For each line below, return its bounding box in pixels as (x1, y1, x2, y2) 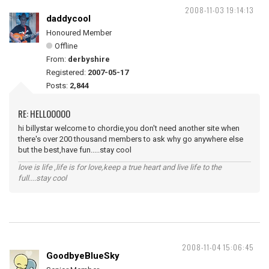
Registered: (46, 68, 88, 77)
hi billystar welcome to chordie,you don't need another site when (18, 124, 240, 133)
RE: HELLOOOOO (18, 107, 70, 120)
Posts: (46, 81, 70, 90)
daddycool (46, 13, 91, 24)
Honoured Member (46, 28, 112, 37)
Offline (55, 41, 77, 50)
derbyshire (68, 55, 110, 64)
